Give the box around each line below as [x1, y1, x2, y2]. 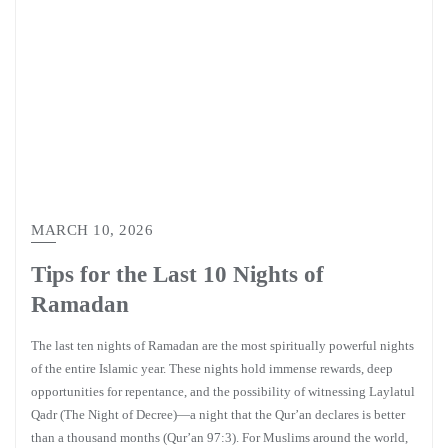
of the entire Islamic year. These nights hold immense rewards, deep [31, 361, 393, 376]
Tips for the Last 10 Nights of [31, 261, 324, 287]
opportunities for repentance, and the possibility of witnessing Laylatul [31, 384, 415, 399]
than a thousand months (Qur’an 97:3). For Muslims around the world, [31, 430, 408, 445]
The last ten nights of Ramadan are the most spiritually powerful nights [31, 338, 414, 353]
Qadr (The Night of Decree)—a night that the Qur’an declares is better [31, 407, 405, 422]
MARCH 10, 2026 [31, 222, 153, 238]
